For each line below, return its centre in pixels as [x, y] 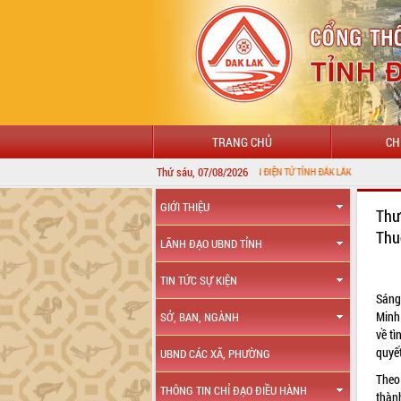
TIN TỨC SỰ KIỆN [199, 280]
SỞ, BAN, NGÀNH [200, 317]
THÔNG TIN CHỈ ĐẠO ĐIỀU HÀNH [234, 390]
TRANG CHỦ [242, 142]
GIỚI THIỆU [185, 207]
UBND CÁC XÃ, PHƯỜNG [216, 354]
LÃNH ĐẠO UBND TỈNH [212, 243]
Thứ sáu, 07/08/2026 [202, 172]
